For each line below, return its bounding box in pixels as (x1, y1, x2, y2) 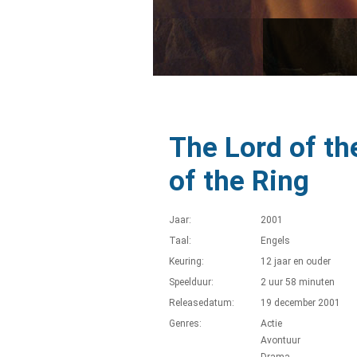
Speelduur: (169, 277, 214, 288)
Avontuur (261, 335, 300, 346)
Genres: (169, 318, 202, 329)
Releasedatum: (169, 297, 234, 308)
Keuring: (169, 256, 204, 267)
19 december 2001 (261, 297, 340, 308)
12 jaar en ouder (261, 256, 331, 267)
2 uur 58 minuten (261, 277, 335, 288)
